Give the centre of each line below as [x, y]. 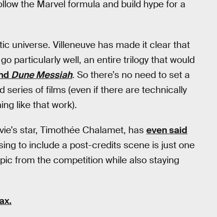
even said [167, 130]
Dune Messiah [42, 75]
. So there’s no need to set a [131, 75]
